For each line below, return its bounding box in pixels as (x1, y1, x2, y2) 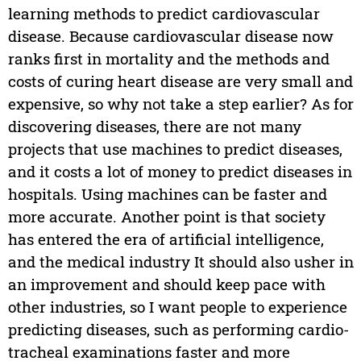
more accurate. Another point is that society (7, 206, 326, 227)
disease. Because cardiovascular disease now (7, 26, 334, 47)
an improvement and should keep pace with (7, 274, 326, 295)
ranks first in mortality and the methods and (7, 48, 330, 69)
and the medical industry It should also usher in (7, 251, 354, 272)
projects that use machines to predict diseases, (7, 139, 342, 160)
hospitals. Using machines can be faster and (7, 184, 327, 205)
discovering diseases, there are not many (7, 116, 301, 137)
